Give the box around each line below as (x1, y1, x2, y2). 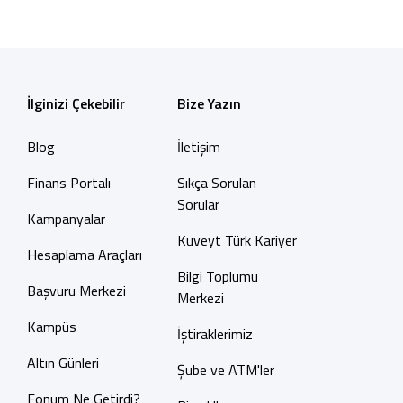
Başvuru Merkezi (26, 280, 126, 301)
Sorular (176, 193, 219, 215)
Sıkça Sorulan (176, 172, 256, 193)
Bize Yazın (176, 93, 241, 114)
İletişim (176, 136, 220, 157)
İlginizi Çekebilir (26, 93, 125, 114)
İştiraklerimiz (176, 323, 253, 345)
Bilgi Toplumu (176, 265, 258, 287)
